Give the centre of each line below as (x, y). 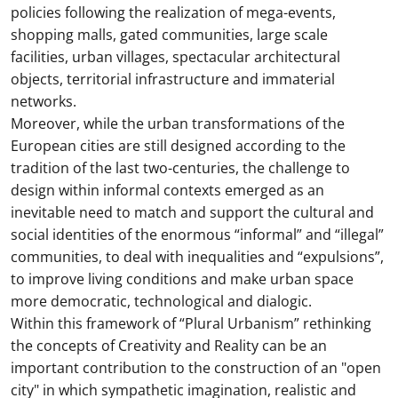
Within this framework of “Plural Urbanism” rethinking (191, 323)
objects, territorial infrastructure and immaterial (173, 79)
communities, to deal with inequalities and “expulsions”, (197, 257)
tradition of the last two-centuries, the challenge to (180, 168)
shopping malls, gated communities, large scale (169, 35)
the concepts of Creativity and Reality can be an (169, 346)
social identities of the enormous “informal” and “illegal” (197, 235)
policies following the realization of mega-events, (173, 12)
